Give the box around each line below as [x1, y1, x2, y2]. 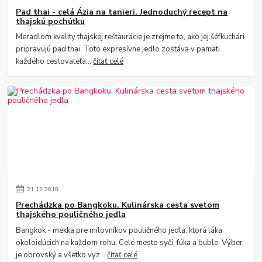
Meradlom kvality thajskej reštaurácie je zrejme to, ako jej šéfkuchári [16, 32, 245, 43]
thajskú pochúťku [16, 15, 85, 27]
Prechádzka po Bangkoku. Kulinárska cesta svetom [16, 199, 220, 211]
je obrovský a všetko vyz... [16, 249, 108, 260]
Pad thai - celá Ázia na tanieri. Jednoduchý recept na [16, 6, 228, 18]
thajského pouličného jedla [16, 208, 126, 220]
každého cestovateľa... [16, 56, 94, 67]
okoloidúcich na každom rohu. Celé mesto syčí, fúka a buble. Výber [16, 237, 243, 248]
